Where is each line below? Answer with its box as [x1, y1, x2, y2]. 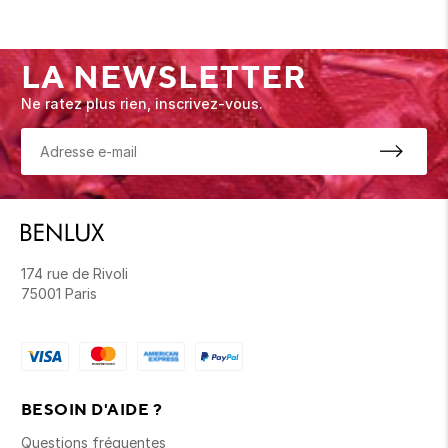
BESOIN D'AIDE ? [21, 399, 163, 420]
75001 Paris [21, 285, 97, 302]
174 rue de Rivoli [21, 265, 128, 282]
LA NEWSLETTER [21, 57, 307, 96]
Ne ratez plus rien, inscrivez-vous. [21, 95, 263, 112]
